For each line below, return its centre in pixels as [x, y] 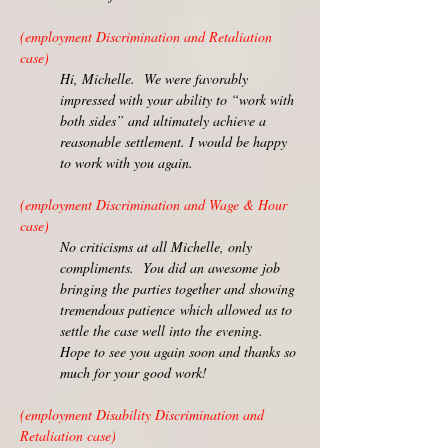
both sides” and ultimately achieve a [163, 120]
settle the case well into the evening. [164, 330]
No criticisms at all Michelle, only [156, 246]
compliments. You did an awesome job [170, 267]
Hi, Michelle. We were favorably [154, 78]
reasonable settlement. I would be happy [173, 141]
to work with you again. [126, 162]
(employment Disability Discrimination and [142, 414]
